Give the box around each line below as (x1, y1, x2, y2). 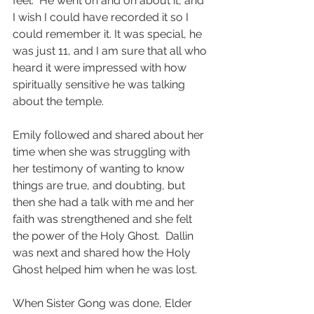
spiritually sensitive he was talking (13, 77, 188, 91)
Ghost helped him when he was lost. (13, 262, 203, 276)
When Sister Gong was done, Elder (13, 296, 195, 310)
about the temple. (13, 94, 109, 108)
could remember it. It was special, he (13, 27, 205, 41)
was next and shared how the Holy (13, 245, 193, 259)
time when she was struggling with (13, 144, 193, 158)
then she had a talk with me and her (13, 195, 197, 209)
